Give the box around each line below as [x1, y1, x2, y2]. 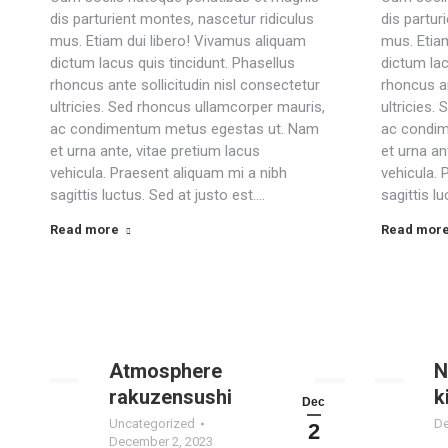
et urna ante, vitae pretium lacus [50, 142, 260, 160]
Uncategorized [109, 416, 196, 431]
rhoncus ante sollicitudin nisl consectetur [50, 76, 320, 94]
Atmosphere [109, 359, 223, 383]
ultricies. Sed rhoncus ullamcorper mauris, [50, 98, 325, 116]
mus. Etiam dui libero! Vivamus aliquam [50, 32, 306, 50]
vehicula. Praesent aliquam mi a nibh [50, 164, 287, 182]
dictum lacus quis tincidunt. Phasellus [50, 54, 295, 72]
